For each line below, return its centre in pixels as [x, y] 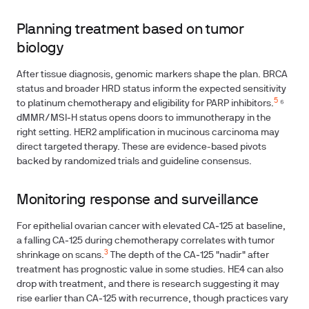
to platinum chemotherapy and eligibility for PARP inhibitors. [145, 104]
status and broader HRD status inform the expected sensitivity [151, 89]
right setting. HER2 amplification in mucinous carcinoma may [148, 133]
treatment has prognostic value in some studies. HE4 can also [150, 270]
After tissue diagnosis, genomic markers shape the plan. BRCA [152, 75]
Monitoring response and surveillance [138, 200]
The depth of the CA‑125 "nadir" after [189, 256]
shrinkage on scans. [60, 256]
